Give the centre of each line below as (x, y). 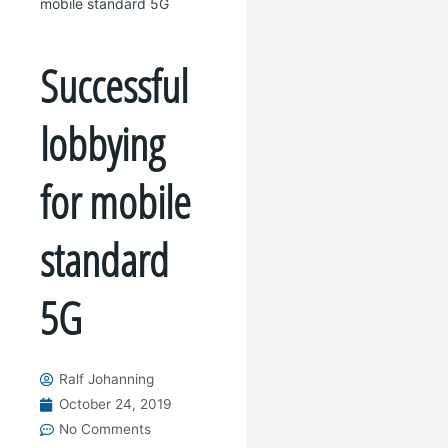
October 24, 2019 (115, 404)
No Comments (105, 429)
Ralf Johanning (106, 379)
